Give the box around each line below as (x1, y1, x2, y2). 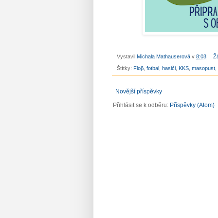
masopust (192, 65, 215, 72)
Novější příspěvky (115, 88, 162, 95)
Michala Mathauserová (137, 53, 190, 59)
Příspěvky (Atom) (170, 102, 215, 109)
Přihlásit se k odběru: (113, 102, 170, 109)
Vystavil (117, 53, 137, 59)
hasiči (162, 65, 176, 72)
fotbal (146, 65, 159, 72)
